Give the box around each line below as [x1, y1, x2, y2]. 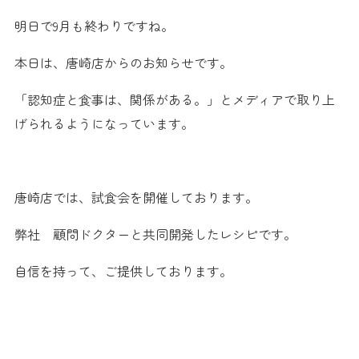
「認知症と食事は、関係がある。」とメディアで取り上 [14, 90, 335, 110]
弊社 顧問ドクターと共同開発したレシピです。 [14, 224, 296, 244]
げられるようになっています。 [14, 114, 194, 134]
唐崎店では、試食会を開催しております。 [14, 188, 258, 208]
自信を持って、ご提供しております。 [14, 261, 232, 281]
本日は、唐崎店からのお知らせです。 [14, 53, 232, 73]
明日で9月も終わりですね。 [14, 16, 174, 36]
